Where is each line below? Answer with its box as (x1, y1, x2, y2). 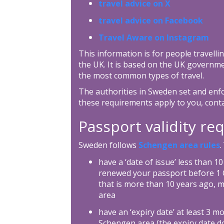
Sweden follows (78, 139, 138, 150)
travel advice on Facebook (98, 14, 203, 26)
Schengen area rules (138, 139, 220, 150)
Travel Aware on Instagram (98, 31, 209, 43)
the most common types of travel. (78, 69, 204, 81)
